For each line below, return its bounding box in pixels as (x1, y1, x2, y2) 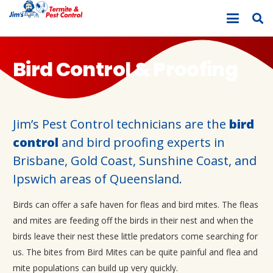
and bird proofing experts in (58, 134, 225, 151)
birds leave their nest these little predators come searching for (13, 230, 258, 242)
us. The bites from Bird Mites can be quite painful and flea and (13, 246, 258, 258)
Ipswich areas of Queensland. (13, 171, 182, 187)
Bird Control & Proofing (13, 55, 238, 83)
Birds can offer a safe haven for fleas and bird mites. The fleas (13, 199, 258, 210)
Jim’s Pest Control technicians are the (13, 116, 229, 132)
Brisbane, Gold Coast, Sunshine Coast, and (13, 152, 257, 169)
